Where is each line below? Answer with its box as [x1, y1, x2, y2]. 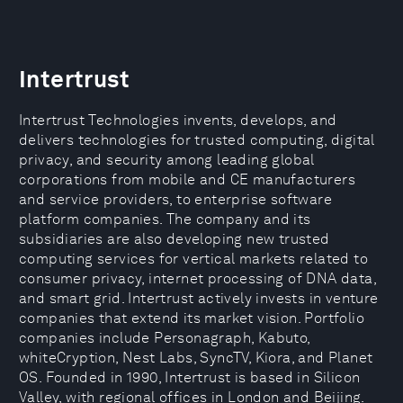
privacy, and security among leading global [19, 151, 315, 168]
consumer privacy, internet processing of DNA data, [19, 270, 376, 287]
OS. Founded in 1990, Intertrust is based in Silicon [19, 369, 361, 386]
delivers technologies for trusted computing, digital [19, 131, 375, 148]
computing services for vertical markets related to [19, 250, 368, 267]
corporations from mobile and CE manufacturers [19, 171, 355, 188]
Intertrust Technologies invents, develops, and [19, 112, 337, 129]
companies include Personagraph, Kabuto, [19, 329, 310, 346]
